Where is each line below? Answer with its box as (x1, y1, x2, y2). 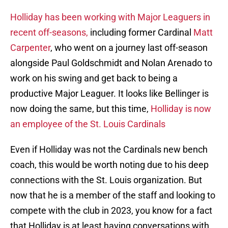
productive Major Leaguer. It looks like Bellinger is (10, 88, 209, 99)
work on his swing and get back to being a (10, 73, 178, 84)
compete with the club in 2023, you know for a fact (10, 205, 212, 216)
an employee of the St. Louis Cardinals (10, 119, 165, 130)
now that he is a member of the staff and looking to (10, 190, 215, 201)
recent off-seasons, (10, 27, 88, 38)
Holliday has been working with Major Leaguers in (10, 12, 210, 23)
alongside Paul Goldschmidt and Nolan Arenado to (10, 58, 212, 69)
